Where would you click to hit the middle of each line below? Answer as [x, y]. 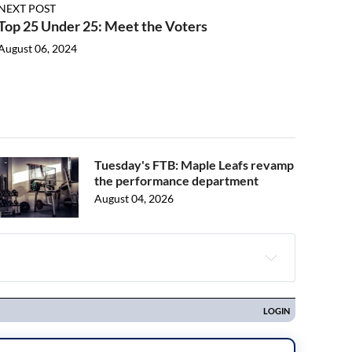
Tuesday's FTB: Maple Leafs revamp [194, 165]
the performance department [176, 180]
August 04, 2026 [134, 198]
